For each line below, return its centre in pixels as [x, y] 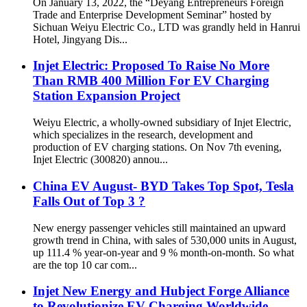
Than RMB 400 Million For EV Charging [151, 81]
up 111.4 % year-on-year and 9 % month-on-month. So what [163, 252]
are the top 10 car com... [85, 265]
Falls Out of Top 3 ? [89, 201]
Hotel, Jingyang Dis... [80, 39]
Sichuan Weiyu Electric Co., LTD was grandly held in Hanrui [167, 27]
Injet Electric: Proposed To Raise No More [151, 66]
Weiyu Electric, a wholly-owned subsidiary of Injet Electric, [162, 123]
